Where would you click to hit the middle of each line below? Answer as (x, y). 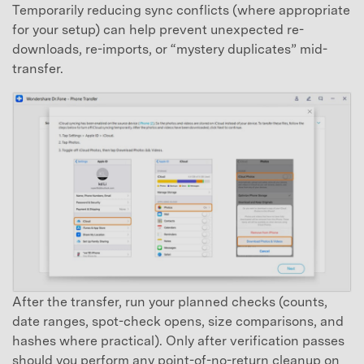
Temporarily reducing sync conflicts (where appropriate (181, 10)
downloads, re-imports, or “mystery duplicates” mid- (170, 49)
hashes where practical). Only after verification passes (178, 340)
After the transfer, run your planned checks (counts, (170, 301)
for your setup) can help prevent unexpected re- (158, 29)
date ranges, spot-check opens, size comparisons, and (178, 321)
